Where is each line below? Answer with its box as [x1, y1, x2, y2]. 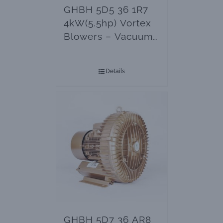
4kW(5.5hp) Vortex [63, 17, 151, 29]
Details [105, 68, 125, 75]
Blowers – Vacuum [63, 31, 153, 42]
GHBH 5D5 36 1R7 [63, 4, 148, 15]
